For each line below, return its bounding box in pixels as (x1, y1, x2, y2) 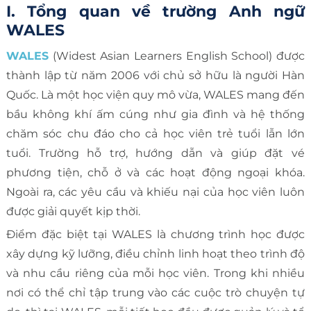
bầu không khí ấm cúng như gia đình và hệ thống (6, 107, 305, 121)
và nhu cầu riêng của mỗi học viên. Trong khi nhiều (6, 266, 305, 280)
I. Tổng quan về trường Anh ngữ (6, 1, 305, 21)
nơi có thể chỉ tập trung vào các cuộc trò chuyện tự (6, 285, 305, 299)
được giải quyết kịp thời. (6, 204, 140, 218)
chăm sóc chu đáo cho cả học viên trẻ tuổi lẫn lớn (6, 126, 305, 140)
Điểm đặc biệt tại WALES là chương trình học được (6, 227, 305, 241)
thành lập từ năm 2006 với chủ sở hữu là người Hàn (6, 68, 305, 82)
